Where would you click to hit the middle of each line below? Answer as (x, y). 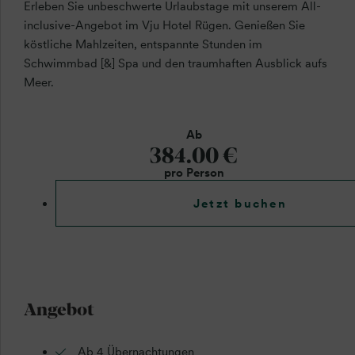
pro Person (194, 173)
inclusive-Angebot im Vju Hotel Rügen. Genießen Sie (164, 26)
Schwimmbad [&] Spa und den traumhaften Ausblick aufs (175, 64)
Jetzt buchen (240, 203)
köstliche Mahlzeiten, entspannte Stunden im (143, 45)
